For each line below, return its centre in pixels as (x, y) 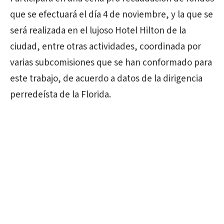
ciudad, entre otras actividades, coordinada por (105, 47)
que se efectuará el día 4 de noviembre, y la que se (111, 15)
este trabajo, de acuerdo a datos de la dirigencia (106, 79)
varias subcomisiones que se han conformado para (111, 63)
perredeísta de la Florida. (60, 95)
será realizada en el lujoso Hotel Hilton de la (98, 31)
